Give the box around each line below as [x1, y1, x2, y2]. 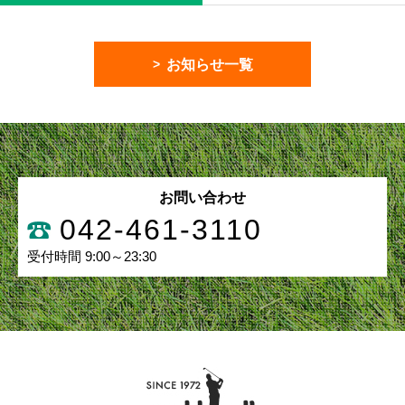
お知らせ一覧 [165, 57, 253, 72]
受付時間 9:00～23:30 [27, 249, 156, 264]
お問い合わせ [159, 190, 246, 205]
